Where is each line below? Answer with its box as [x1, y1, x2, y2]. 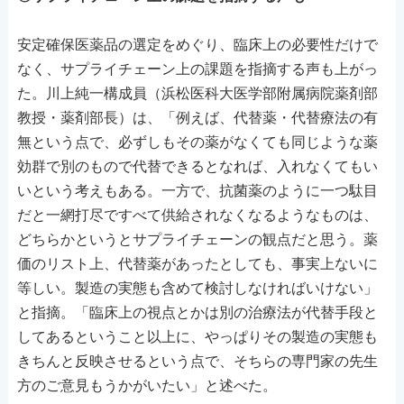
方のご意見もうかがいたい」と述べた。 [16, 376, 277, 394]
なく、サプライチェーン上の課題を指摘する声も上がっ [16, 60, 378, 78]
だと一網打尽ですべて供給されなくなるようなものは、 [16, 206, 378, 224]
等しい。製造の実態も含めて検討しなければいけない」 [16, 279, 378, 297]
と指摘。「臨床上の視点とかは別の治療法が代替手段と [16, 303, 378, 321]
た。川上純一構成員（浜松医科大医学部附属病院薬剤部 [16, 84, 378, 102]
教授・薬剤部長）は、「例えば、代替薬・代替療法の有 [16, 108, 378, 126]
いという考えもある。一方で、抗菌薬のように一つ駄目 [16, 181, 378, 199]
